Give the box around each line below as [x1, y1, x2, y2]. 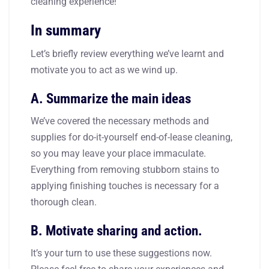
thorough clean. [31, 196, 97, 208]
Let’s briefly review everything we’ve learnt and [31, 47, 224, 59]
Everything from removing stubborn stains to [31, 163, 219, 175]
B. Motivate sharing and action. [31, 222, 202, 239]
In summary [31, 21, 101, 39]
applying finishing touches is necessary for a [31, 180, 219, 192]
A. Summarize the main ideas [31, 89, 191, 107]
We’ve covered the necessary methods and [31, 115, 209, 127]
